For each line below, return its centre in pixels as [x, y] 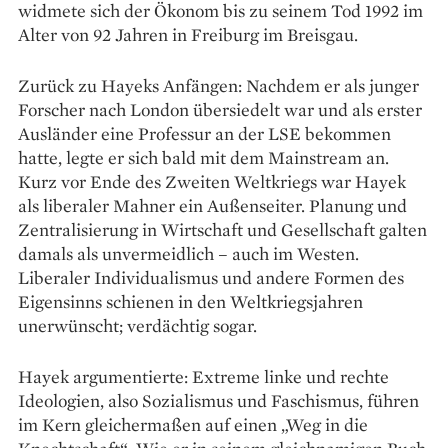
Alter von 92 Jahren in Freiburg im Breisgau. [188, 34]
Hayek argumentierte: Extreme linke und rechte [203, 376]
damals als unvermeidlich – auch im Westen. [188, 253]
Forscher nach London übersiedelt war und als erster [220, 109]
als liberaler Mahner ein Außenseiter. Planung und [212, 205]
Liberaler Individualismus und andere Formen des [211, 277]
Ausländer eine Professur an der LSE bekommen [204, 133]
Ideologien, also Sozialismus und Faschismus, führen [218, 400]
